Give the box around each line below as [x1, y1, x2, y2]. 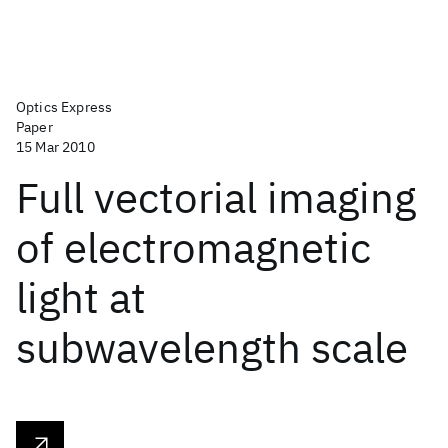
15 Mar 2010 [16, 138, 95, 156]
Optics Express [16, 98, 113, 116]
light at [16, 270, 146, 325]
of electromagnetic [16, 220, 371, 275]
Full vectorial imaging [16, 170, 416, 225]
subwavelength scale [16, 320, 408, 375]
